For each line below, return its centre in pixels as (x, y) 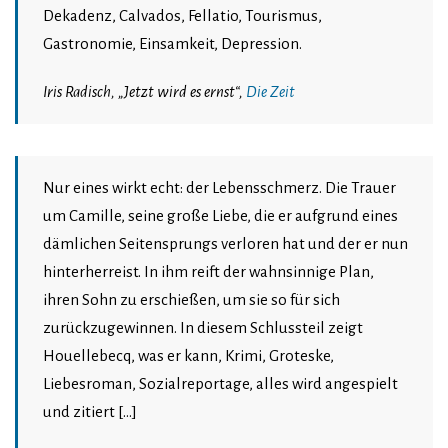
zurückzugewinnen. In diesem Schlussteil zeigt (203, 328)
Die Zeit (270, 92)
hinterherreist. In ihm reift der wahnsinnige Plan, (208, 272)
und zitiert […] (90, 412)
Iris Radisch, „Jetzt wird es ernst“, (144, 92)
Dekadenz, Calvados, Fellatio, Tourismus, (182, 16)
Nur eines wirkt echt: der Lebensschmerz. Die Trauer (219, 188)
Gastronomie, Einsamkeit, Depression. (172, 44)
